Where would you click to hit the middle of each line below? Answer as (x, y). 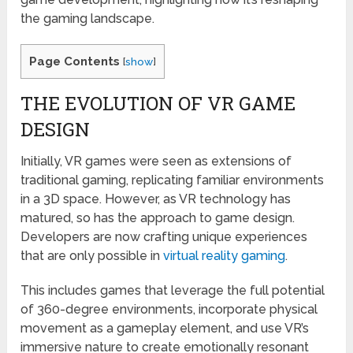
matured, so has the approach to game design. (158, 218)
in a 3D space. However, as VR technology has (156, 199)
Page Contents (75, 61)
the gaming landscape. (88, 18)
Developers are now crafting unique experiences (164, 237)
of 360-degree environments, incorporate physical (169, 310)
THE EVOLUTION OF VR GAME (158, 104)
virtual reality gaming (225, 256)
